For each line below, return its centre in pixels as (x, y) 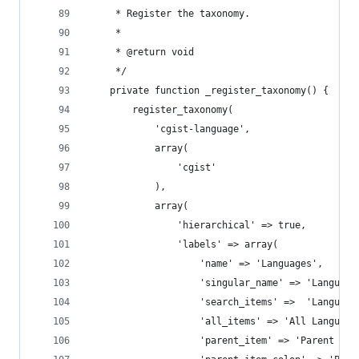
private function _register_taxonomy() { (219, 91)
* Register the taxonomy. (180, 14)
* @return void (152, 52)
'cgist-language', (202, 129)
